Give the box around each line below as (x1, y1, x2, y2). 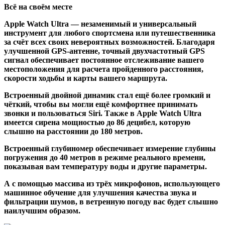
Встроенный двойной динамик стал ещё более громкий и (4, 91, 210, 100)
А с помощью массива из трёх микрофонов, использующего (4, 179, 220, 188)
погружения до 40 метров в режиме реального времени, (4, 153, 205, 162)
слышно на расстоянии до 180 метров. (4, 127, 143, 136)
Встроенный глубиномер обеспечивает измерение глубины (4, 144, 216, 153)
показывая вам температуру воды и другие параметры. (4, 162, 207, 171)
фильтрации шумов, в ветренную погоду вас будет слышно (4, 197, 218, 206)
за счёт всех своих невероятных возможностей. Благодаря (4, 38, 215, 47)
